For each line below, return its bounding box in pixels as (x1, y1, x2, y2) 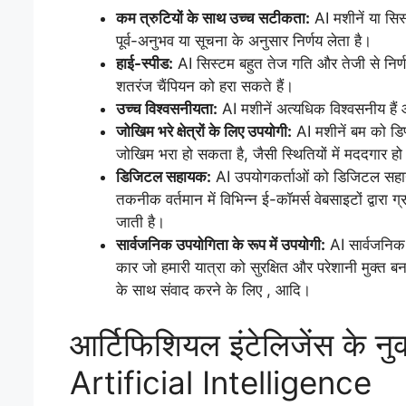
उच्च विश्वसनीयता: (116, 100, 217, 118)
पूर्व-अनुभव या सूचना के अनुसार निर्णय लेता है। (116, 32, 372, 50)
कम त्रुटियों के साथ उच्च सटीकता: (116, 9, 310, 27)
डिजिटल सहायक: (116, 168, 211, 186)
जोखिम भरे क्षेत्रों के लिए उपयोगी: (116, 122, 292, 140)
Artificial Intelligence (70, 362, 372, 401)
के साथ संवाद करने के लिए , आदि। (116, 281, 311, 299)
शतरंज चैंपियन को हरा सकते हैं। (116, 77, 294, 95)
